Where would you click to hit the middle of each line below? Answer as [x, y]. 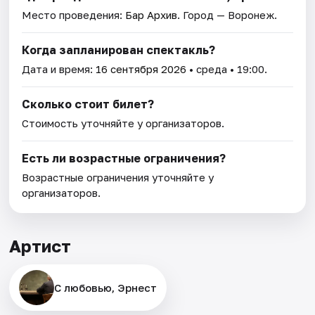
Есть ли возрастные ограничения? [124, 159]
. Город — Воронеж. [227, 15]
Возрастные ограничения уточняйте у [118, 178]
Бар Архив [152, 15]
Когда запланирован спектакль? [119, 50]
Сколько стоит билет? [88, 104]
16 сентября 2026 [141, 69]
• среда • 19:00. [227, 69]
